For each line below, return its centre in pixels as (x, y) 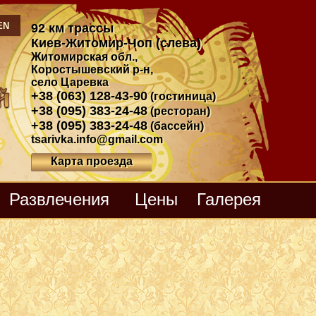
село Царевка (70, 82)
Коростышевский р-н (91, 69)
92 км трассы (74, 28)
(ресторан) (180, 111)
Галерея (229, 199)
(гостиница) (183, 96)
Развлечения (59, 199)
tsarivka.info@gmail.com (97, 139)
